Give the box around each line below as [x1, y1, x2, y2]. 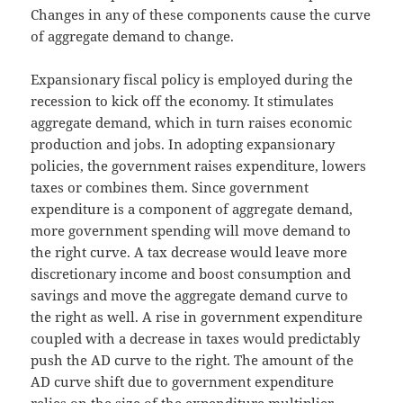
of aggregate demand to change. [31, 26, 235, 45]
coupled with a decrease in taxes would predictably [31, 328, 361, 347]
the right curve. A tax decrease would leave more [31, 242, 348, 261]
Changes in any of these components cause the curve [31, 4, 372, 23]
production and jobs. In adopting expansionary [31, 134, 336, 153]
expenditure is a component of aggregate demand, [31, 199, 354, 218]
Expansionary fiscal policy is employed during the [31, 69, 354, 88]
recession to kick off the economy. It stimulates [31, 91, 335, 110]
